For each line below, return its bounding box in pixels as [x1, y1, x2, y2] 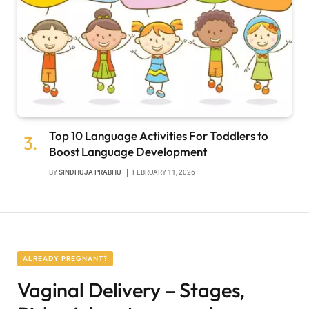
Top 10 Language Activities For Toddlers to [49, 128, 268, 143]
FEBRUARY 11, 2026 [132, 168, 195, 176]
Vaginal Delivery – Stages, [17, 277, 246, 303]
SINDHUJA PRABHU [59, 168, 121, 176]
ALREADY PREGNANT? [23, 253, 108, 263]
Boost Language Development [49, 143, 207, 159]
